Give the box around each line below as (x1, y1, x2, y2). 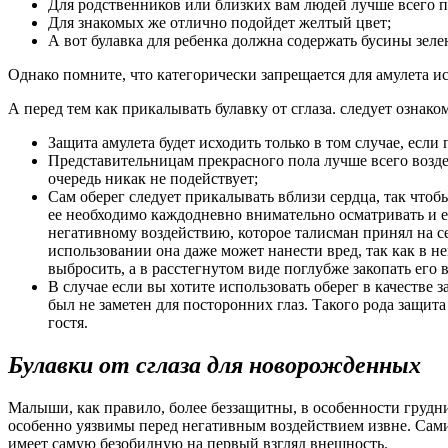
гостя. (48, 313, 88, 331)
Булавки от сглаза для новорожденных (8, 351, 421, 378)
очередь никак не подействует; (48, 169, 258, 187)
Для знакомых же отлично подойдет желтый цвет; (48, 13, 391, 31)
